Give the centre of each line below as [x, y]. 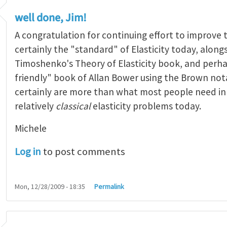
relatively [35, 106]
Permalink [109, 186]
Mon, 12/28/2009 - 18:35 [50, 186]
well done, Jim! [51, 18]
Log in [28, 152]
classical [73, 106]
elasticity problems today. [146, 106]
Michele [31, 128]
